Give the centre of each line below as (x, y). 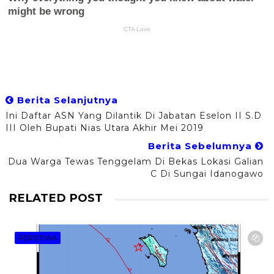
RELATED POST (55, 198)
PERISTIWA (37, 238)
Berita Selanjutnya (66, 100)
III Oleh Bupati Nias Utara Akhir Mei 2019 (104, 128)
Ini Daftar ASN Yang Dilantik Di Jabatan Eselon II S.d (133, 116)
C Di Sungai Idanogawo (207, 174)
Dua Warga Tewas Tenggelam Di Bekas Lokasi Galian (136, 162)
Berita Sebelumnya (202, 146)
